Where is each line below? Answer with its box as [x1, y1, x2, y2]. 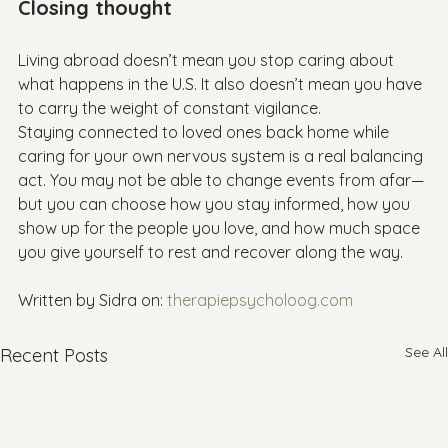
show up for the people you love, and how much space [18, 218, 424, 238]
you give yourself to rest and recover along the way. [18, 242, 403, 262]
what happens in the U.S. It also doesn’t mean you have [18, 74, 426, 94]
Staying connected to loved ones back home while [18, 122, 393, 142]
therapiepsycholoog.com [167, 290, 353, 310]
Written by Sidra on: [18, 290, 167, 310]
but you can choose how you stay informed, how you [18, 194, 414, 214]
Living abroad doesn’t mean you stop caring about [18, 50, 398, 70]
